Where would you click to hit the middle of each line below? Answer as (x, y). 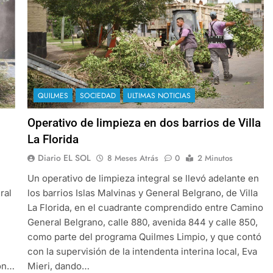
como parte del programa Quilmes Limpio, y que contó (144, 236)
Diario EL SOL (64, 158)
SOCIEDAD (97, 95)
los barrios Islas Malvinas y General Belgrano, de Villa (142, 193)
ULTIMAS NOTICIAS (159, 95)
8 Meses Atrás (133, 158)
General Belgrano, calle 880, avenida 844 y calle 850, (142, 222)
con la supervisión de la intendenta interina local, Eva (142, 251)
